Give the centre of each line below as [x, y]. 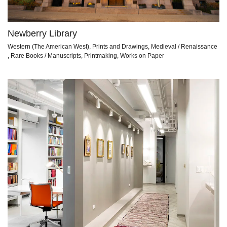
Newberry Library [42, 33]
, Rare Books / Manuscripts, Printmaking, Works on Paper [86, 55]
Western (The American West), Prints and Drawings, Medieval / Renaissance [112, 46]
